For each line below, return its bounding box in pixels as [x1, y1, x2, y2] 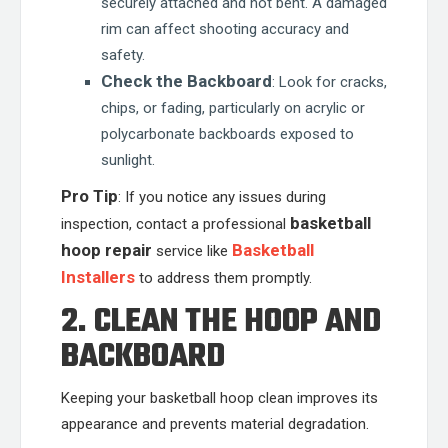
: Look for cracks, [272, 73, 387, 91]
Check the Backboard [101, 71, 272, 91]
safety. [101, 46, 145, 64]
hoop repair [61, 240, 152, 260]
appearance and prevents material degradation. [61, 415, 369, 433]
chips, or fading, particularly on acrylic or [101, 99, 365, 117]
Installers [61, 267, 135, 287]
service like [152, 242, 232, 260]
